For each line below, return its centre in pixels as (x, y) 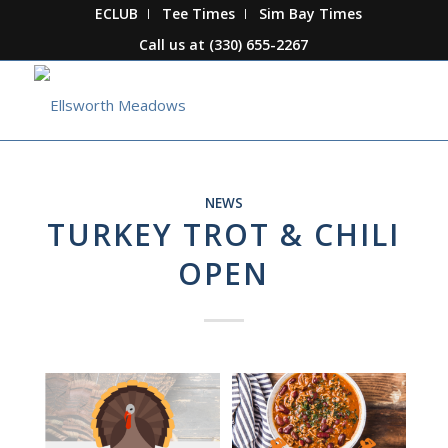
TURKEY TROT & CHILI (224, 234)
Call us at (174, 44)
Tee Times (199, 13)
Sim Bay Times (311, 13)
